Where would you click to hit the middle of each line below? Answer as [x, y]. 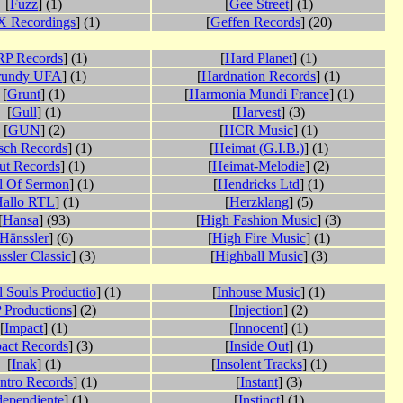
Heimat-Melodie [259, 166]
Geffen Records [255, 22]
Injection [259, 310]
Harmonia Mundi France [259, 94]
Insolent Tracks [259, 364]
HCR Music [259, 130]
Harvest [259, 112]
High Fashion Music [259, 220]
